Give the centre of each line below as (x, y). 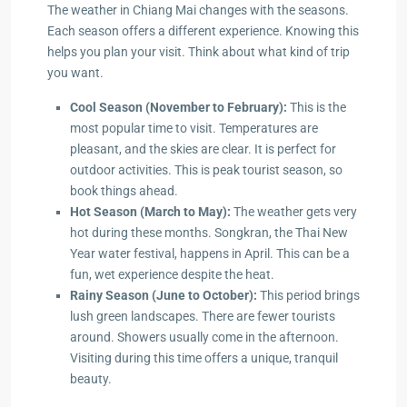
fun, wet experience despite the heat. (172, 274)
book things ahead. (124, 190)
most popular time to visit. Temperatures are (194, 128)
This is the (317, 107)
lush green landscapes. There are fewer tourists (203, 316)
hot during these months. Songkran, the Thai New (209, 232)
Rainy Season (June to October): (164, 295)
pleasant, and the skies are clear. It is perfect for (203, 149)
